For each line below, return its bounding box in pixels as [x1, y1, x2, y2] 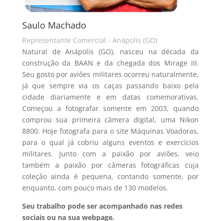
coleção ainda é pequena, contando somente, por [22, 172, 199, 181]
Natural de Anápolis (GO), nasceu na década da [22, 47, 199, 56]
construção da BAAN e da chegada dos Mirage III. [22, 58, 199, 68]
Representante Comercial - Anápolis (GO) [22, 36, 157, 45]
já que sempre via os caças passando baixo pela [22, 81, 199, 90]
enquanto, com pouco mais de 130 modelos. [22, 183, 168, 192]
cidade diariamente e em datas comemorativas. [22, 92, 199, 102]
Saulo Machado [22, 19, 86, 31]
